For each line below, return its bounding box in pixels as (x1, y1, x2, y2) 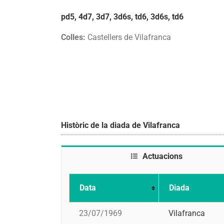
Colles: (61, 32, 85, 42)
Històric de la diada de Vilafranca (61, 120, 180, 130)
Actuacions (142, 151, 182, 161)
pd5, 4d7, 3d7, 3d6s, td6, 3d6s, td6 (61, 11, 183, 21)
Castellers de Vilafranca (85, 32, 171, 42)
